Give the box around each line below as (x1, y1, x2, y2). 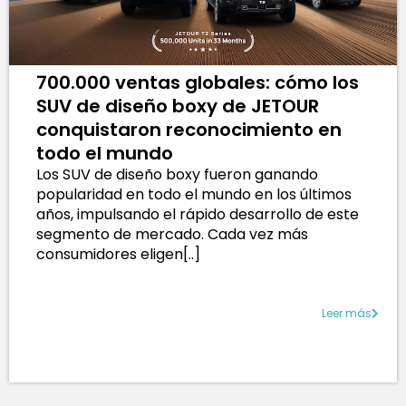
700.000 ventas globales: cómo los (36, 69, 359, 95)
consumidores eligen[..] (36, 243, 200, 265)
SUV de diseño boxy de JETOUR (36, 92, 319, 119)
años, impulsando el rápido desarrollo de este (36, 203, 359, 225)
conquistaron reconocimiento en (36, 116, 342, 142)
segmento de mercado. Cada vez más (36, 223, 308, 245)
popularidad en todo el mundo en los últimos (36, 183, 352, 205)
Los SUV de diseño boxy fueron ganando (36, 163, 318, 185)
